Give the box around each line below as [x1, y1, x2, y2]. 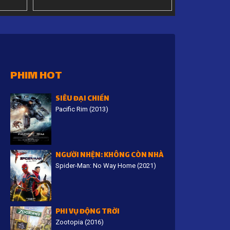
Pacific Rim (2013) [55, 105, 109, 113]
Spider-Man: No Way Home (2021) [55, 162, 157, 170]
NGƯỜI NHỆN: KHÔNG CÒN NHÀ [55, 149, 164, 162]
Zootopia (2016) [55, 218, 104, 226]
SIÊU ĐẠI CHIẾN [55, 92, 110, 106]
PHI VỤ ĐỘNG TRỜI [55, 205, 120, 219]
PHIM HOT [10, 67, 63, 86]
